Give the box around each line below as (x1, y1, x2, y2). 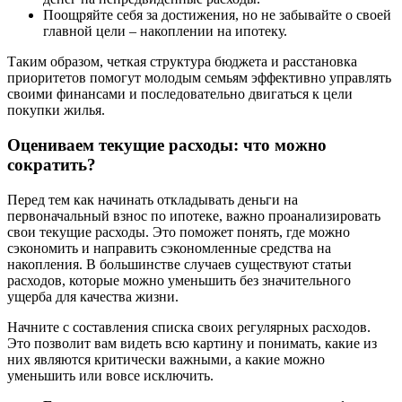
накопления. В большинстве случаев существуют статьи (7, 256, 352, 272)
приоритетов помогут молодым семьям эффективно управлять (7, 70, 391, 86)
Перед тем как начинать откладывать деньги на (7, 191, 298, 207)
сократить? (7, 155, 96, 175)
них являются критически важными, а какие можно (7, 351, 325, 367)
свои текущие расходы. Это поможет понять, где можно (7, 223, 350, 240)
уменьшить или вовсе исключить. (7, 367, 214, 383)
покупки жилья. (7, 102, 105, 118)
